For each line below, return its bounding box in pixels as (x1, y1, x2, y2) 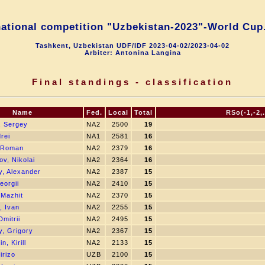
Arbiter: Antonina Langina (84, 49, 181, 56)
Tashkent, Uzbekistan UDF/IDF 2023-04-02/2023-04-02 (35, 42, 230, 49)
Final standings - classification (32, 77, 233, 87)
